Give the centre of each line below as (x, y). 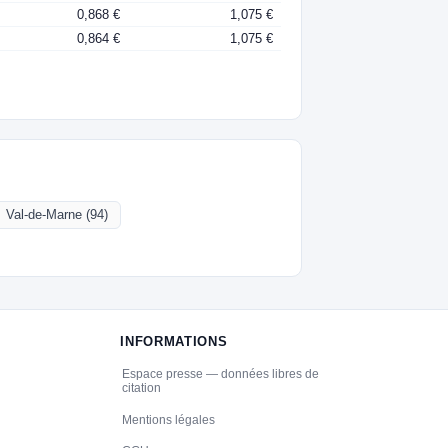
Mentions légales (168, 419)
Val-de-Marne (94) (57, 215)
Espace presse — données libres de (220, 374)
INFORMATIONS (174, 341)
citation (141, 388)
